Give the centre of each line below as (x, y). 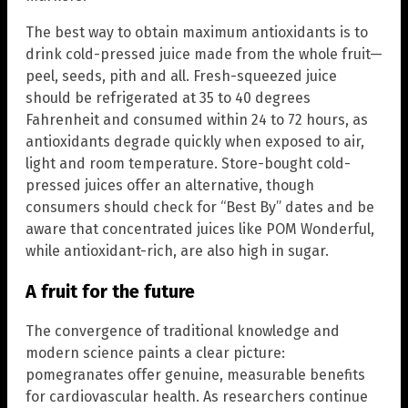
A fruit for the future (110, 291)
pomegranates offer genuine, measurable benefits (195, 374)
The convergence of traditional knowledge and (183, 331)
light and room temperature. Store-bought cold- (188, 163)
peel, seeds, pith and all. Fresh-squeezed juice (181, 76)
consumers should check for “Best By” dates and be (200, 207)
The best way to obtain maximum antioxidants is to (197, 32)
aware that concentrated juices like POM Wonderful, (200, 229)
